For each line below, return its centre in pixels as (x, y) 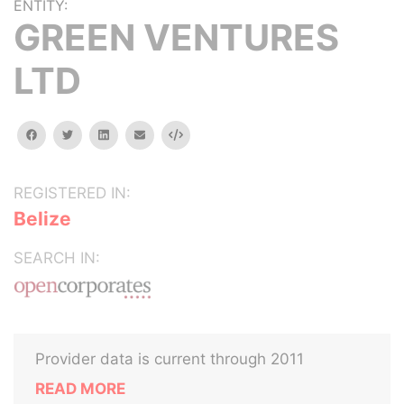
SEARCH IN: (57, 258)
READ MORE (80, 389)
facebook (62, 134)
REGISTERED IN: (72, 193)
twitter (91, 134)
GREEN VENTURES (176, 37)
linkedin (128, 134)
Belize (42, 219)
